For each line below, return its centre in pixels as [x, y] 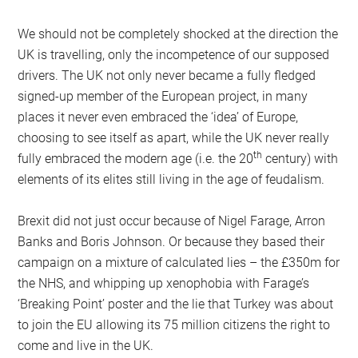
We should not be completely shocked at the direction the [178, 34]
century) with [300, 158]
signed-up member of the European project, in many [163, 96]
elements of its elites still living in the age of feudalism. [171, 179]
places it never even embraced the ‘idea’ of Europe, [158, 117]
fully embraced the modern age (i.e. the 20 [136, 158]
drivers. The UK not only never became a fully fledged [167, 75]
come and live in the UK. [86, 345]
